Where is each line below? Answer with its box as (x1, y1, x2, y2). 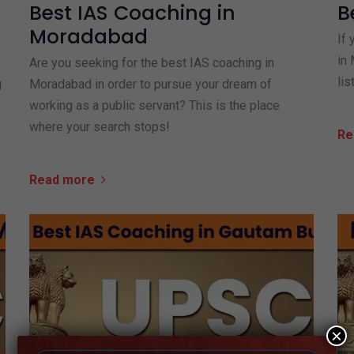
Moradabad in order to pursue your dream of (28, 76, 272, 92)
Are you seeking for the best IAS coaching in (28, 55, 274, 70)
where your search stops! (28, 119, 170, 134)
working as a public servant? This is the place (28, 97, 280, 113)
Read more (28, 171, 95, 187)
